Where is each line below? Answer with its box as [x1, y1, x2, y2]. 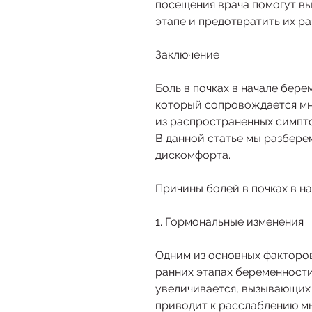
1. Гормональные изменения [155, 215, 304, 229]
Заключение [155, 48, 219, 62]
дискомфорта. [155, 148, 231, 162]
